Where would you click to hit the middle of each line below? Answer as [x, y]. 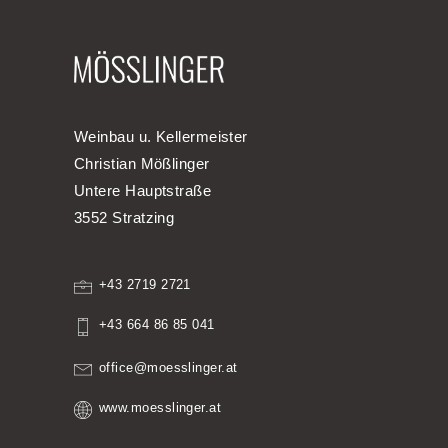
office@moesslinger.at [168, 368]
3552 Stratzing [124, 218]
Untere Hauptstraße [145, 191]
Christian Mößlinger [144, 164]
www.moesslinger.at [160, 408]
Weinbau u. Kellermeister [163, 137]
